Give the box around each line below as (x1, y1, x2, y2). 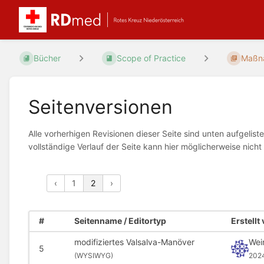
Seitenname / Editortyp (74, 216, 166, 226)
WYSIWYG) (76, 250, 113, 260)
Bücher (34, 53, 61, 64)
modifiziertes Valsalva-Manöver (74, 236, 194, 247)
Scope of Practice (116, 53, 186, 64)
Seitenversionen (28, 95, 173, 118)
